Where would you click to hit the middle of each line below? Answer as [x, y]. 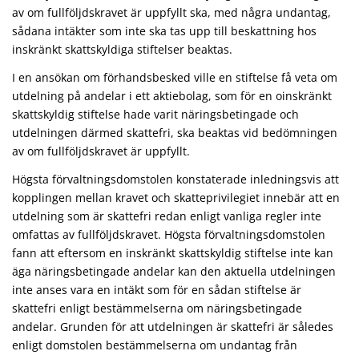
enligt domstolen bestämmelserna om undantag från [155, 345]
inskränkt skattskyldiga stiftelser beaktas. [122, 49]
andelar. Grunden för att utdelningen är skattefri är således [173, 326]
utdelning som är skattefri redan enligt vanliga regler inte [167, 216]
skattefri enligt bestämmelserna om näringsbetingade [157, 308]
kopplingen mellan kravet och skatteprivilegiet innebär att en [176, 197]
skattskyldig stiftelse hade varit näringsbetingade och [155, 114]
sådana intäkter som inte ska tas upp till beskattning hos [164, 30]
